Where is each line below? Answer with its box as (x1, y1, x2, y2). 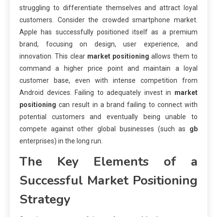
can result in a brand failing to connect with (56, 100, 198, 108)
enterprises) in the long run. (19, 137, 103, 145)
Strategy (19, 190, 71, 208)
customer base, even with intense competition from (19, 76, 198, 84)
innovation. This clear (19, 52, 87, 60)
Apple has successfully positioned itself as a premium (19, 28, 198, 36)
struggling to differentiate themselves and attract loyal (19, 3, 198, 12)
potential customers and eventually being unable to (19, 112, 198, 121)
